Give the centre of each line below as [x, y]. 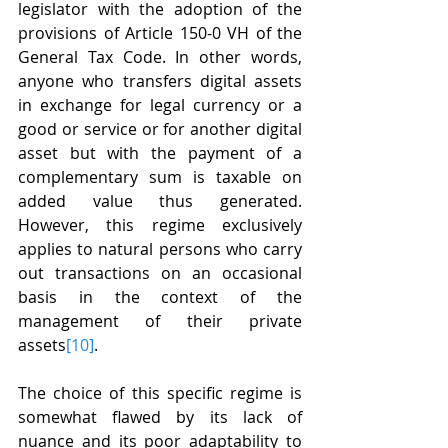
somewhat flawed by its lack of [160, 417]
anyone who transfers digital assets [160, 81]
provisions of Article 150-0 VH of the [160, 33]
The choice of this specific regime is [160, 393]
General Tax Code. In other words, [160, 57]
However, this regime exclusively [160, 225]
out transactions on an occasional [160, 273]
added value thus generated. [160, 201]
